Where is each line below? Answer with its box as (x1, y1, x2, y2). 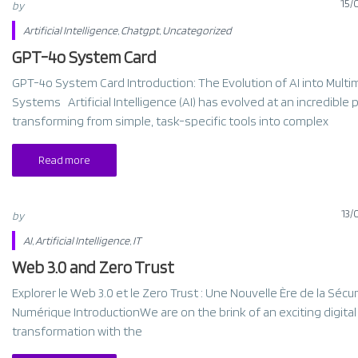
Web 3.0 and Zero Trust (11, 257, 174, 277)
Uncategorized (161, 24, 232, 37)
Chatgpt (120, 24, 159, 37)
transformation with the (11, 324, 142, 339)
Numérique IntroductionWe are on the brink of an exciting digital (11, 304, 356, 320)
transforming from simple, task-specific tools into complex (11, 113, 328, 129)
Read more (38, 153, 90, 166)
